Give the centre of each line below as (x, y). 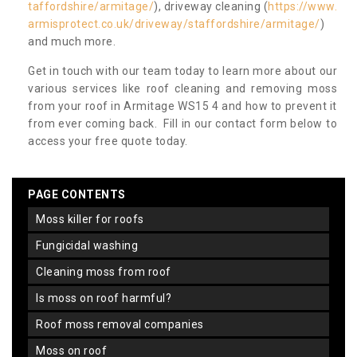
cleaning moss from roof (107, 272)
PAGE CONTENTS (77, 195)
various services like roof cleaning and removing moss (182, 89)
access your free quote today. (108, 141)
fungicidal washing (90, 246)
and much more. (73, 42)
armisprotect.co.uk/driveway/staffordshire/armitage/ (174, 24)
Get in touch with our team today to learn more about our (182, 71)
